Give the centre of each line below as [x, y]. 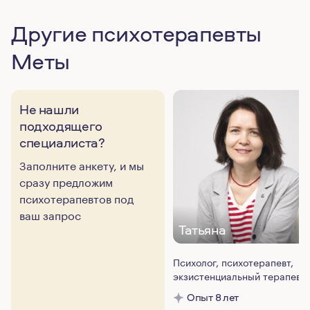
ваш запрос [50, 214]
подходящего [61, 126]
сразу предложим [66, 181]
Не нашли [49, 109]
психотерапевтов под [76, 198]
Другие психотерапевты [136, 33]
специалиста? [62, 143]
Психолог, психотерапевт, [233, 262]
